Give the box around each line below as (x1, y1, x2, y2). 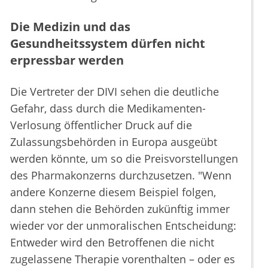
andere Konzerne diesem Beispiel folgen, (10, 185, 216, 200)
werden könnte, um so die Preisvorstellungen (10, 151, 238, 166)
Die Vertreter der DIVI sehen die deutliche (10, 84, 219, 99)
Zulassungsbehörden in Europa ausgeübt (10, 135, 217, 150)
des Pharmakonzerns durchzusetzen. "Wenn (10, 168, 232, 183)
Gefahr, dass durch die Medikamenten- (10, 101, 206, 116)
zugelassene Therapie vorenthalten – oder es (10, 252, 235, 267)
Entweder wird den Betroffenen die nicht (10, 235, 214, 250)
